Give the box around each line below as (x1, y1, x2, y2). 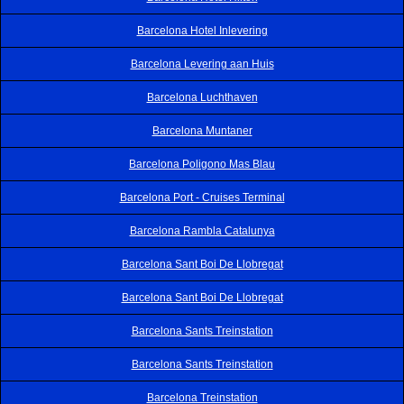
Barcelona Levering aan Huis (130, 57, 274, 70)
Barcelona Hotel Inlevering (136, 23, 268, 37)
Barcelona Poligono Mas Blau (129, 157, 275, 170)
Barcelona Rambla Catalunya (129, 224, 275, 237)
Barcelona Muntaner (151, 124, 252, 137)
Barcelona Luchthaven (146, 90, 258, 104)
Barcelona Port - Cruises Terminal (119, 190, 285, 204)
